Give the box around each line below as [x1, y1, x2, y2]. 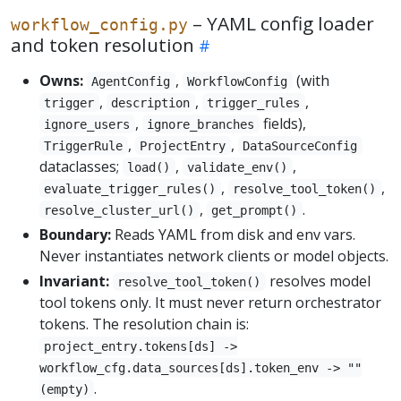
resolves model [265, 270, 371, 291]
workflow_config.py [11, 14, 188, 34]
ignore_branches [147, 116, 255, 132]
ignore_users [44, 116, 131, 132]
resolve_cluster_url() [44, 202, 195, 218]
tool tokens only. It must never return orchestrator [39, 292, 381, 312]
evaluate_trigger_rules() [44, 181, 217, 196]
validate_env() [187, 159, 288, 175]
